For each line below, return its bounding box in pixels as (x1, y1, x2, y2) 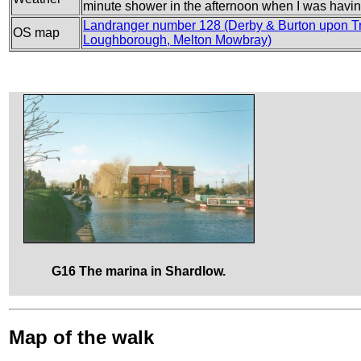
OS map (13, 25, 60, 39)
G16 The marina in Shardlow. (52, 263, 226, 278)
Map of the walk (9, 326, 154, 348)
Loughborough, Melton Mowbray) (83, 32, 272, 47)
